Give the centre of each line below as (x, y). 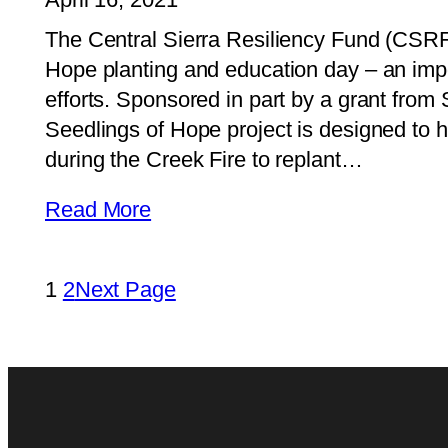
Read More (98, 209)
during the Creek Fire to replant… (204, 160)
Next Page (125, 289)
